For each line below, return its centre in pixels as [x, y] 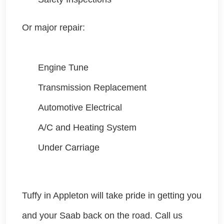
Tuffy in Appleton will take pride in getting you [112, 196]
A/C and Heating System [87, 128]
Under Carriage [69, 148]
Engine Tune [63, 68]
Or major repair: [53, 28]
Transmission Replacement [92, 88]
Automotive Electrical [81, 108]
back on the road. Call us [131, 216]
